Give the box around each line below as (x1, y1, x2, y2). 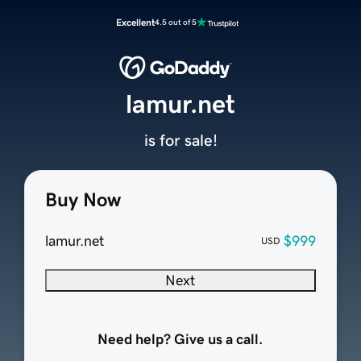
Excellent (116, 18, 155, 27)
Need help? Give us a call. (98, 332, 263, 347)
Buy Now (44, 190, 121, 210)
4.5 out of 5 (155, 18, 197, 27)
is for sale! (143, 132, 218, 149)
